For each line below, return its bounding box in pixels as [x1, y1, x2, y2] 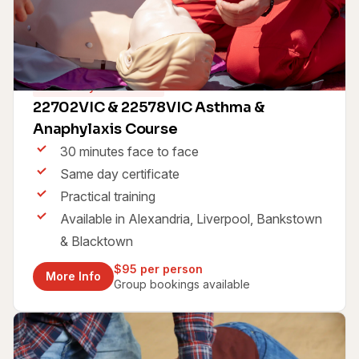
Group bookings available [114, 276, 250, 291]
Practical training [60, 188, 155, 204]
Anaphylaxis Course [33, 119, 178, 138]
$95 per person [114, 261, 203, 276]
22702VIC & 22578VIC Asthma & [33, 98, 264, 116]
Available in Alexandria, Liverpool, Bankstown [60, 210, 322, 227]
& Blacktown [60, 232, 133, 249]
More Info [46, 268, 101, 283]
